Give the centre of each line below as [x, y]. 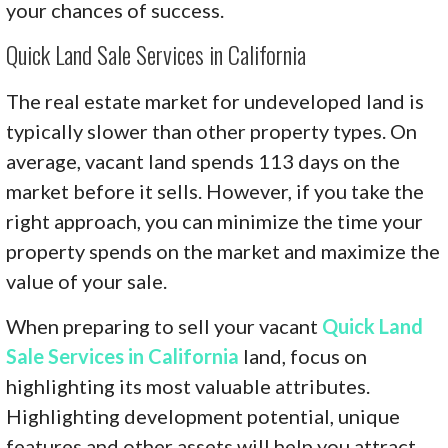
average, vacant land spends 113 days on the [203, 160]
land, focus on [303, 355]
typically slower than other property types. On [212, 130]
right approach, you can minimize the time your [215, 220]
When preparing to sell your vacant [164, 325]
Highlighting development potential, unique [203, 415]
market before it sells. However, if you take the [215, 190]
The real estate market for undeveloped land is [215, 100]
